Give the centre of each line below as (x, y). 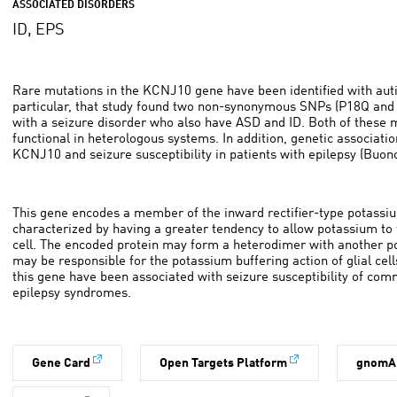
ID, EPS (38, 30)
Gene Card (61, 363)
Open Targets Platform (223, 363)
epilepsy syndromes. (71, 294)
